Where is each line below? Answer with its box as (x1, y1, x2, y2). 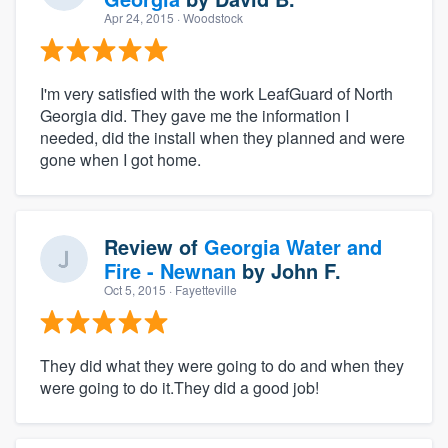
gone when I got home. (40, 147, 201, 171)
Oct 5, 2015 (104, 280, 166, 298)
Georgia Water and (204, 231, 382, 261)
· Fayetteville (166, 280, 237, 298)
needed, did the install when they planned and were (40, 125, 405, 149)
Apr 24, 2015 (104, 8, 174, 26)
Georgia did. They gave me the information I (40, 103, 349, 127)
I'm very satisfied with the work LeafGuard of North (40, 81, 393, 105)
